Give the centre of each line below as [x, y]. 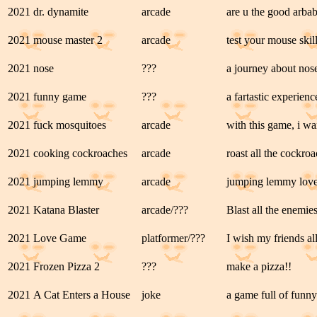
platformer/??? [173, 238]
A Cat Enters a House [82, 295]
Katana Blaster [66, 210]
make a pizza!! [259, 266]
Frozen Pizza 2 [67, 266]
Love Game [60, 238]
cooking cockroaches [80, 153]
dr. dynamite [61, 12]
